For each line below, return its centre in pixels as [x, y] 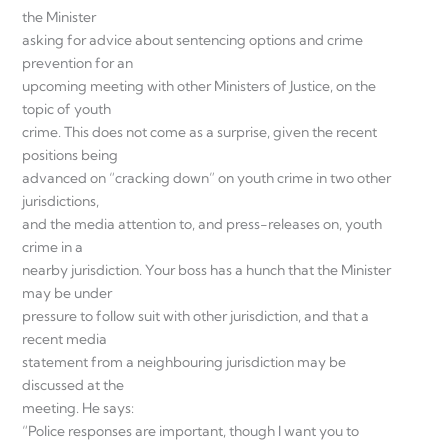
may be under [67, 292]
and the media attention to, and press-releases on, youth [202, 223]
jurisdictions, [60, 200]
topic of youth [66, 108]
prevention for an [77, 62]
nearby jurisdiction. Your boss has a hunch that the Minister [206, 269]
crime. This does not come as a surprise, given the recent [199, 131]
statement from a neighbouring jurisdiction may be [184, 361]
